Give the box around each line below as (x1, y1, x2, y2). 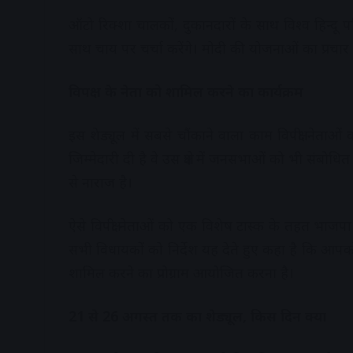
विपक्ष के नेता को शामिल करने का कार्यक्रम (69, 82, 303, 102)
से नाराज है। (69, 173, 132, 192)
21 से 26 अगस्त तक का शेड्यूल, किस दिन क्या (69, 307, 326, 326)
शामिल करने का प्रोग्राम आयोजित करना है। (69, 263, 294, 283)
